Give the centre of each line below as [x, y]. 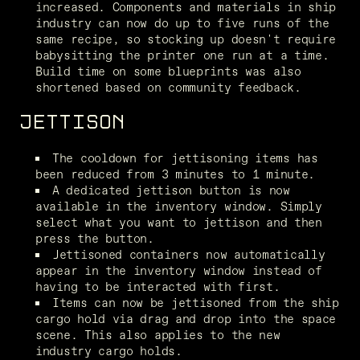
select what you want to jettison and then [179, 222]
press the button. [95, 238]
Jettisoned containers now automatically [189, 254]
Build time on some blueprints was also [168, 71]
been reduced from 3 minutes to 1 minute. [176, 174]
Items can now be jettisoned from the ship [196, 302]
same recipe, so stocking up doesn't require [186, 39]
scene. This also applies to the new [158, 334]
